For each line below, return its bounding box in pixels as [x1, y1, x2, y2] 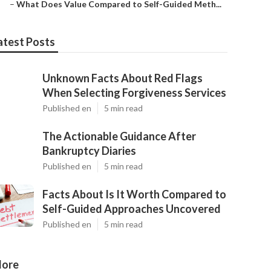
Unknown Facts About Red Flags [42, 71, 203, 85]
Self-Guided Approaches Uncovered [42, 202, 221, 215]
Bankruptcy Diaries [42, 144, 136, 157]
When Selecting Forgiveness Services [42, 86, 226, 99]
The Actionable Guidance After [42, 129, 196, 143]
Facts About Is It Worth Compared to [42, 188, 226, 201]
